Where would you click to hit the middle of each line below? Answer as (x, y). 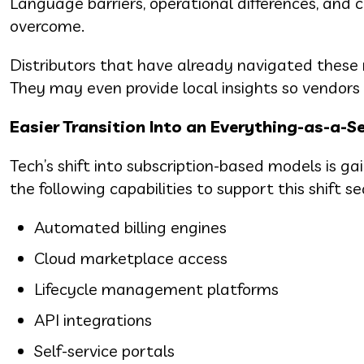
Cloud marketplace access (131, 258)
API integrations (93, 319)
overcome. (47, 25)
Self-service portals (104, 350)
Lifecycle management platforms (156, 288)
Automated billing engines (130, 227)
